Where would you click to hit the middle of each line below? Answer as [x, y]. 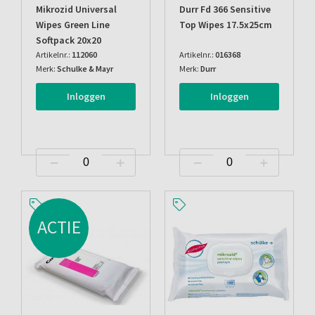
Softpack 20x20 [69, 40]
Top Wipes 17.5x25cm [226, 25]
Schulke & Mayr [85, 69]
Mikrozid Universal [76, 9]
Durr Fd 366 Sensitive [225, 9]
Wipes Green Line [73, 25]
